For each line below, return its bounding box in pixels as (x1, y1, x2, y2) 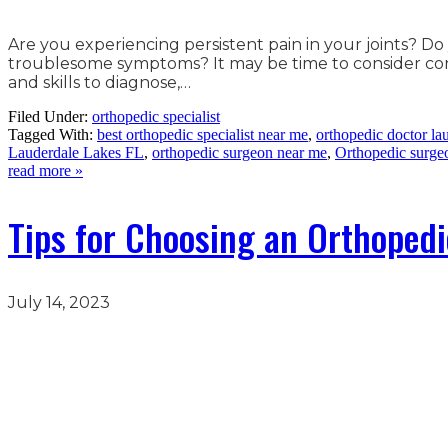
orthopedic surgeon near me (152, 144, 327, 162)
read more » (8, 162, 83, 180)
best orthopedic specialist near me (97, 126, 308, 144)
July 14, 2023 (8, 292, 110, 312)
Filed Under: (8, 108, 92, 126)
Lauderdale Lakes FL (8, 144, 144, 162)
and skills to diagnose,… (8, 73, 195, 93)
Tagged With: (8, 126, 97, 144)
